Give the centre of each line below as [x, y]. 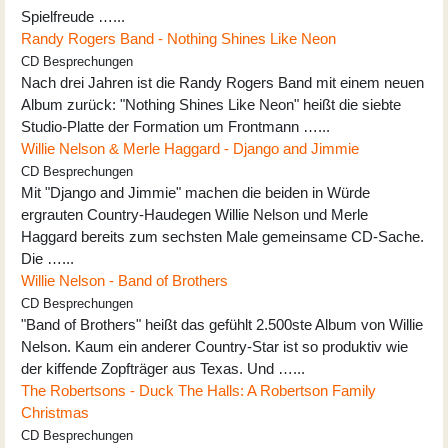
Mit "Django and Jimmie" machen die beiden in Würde [195, 192]
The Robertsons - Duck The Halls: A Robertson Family [198, 390]
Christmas [55, 412]
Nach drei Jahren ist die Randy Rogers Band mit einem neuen [222, 82]
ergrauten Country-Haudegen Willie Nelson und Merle [194, 214]
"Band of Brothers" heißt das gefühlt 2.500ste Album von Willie [222, 324]
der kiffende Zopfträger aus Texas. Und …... [163, 368]
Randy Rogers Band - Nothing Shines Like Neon [178, 38]
